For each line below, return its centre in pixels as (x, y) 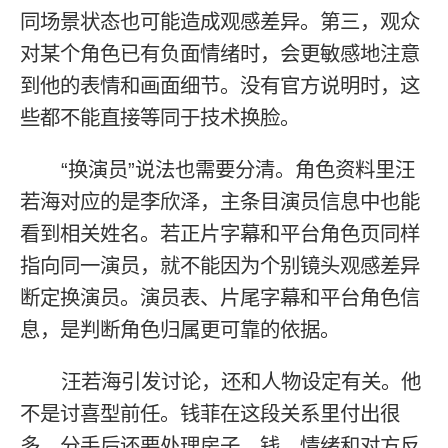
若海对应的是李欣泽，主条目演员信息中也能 (220, 201)
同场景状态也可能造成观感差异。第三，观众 (220, 21)
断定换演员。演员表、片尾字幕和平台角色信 (220, 297)
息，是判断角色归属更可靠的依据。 (180, 329)
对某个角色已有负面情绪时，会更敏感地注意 (220, 53)
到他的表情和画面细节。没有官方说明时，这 (220, 85)
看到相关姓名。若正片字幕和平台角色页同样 (220, 233)
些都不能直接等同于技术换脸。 (160, 117)
